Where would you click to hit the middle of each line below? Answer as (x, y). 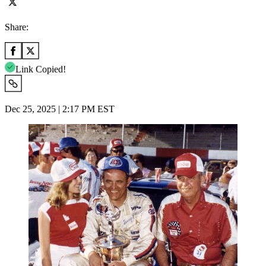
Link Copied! (41, 69)
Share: (17, 27)
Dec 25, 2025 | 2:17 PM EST (60, 109)
